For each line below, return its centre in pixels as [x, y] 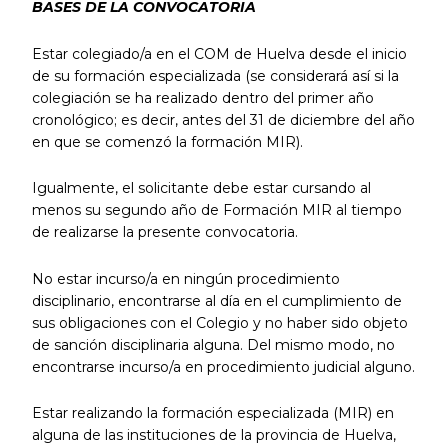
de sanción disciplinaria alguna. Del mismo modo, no [213, 344]
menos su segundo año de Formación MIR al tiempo [216, 210]
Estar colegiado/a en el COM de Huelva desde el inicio [219, 53]
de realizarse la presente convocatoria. [164, 232]
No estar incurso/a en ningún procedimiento [185, 278]
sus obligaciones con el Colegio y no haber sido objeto [219, 322]
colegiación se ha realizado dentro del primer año [202, 97]
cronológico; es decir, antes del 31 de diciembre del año [223, 119]
